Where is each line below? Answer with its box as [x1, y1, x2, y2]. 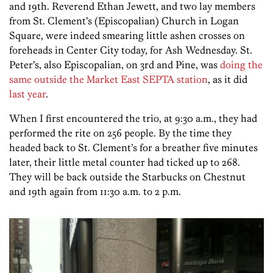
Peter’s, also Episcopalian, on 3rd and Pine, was [9, 58, 220, 71]
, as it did [208, 73, 247, 86]
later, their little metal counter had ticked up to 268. [9, 156, 240, 169]
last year [9, 88, 46, 101]
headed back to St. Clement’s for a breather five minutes [9, 141, 258, 154]
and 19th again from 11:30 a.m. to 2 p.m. [9, 185, 181, 198]
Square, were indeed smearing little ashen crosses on [9, 29, 245, 42]
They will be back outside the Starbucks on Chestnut [9, 171, 246, 183]
